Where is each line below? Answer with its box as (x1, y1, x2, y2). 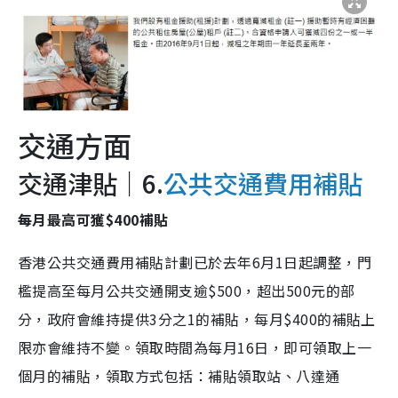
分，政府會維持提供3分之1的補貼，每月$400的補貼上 (18, 308, 376, 330)
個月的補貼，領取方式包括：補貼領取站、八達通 (18, 365, 340, 387)
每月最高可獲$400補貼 (18, 209, 169, 231)
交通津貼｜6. (18, 165, 163, 202)
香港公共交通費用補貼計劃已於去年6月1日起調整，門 (18, 251, 372, 274)
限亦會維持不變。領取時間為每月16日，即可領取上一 (18, 337, 371, 359)
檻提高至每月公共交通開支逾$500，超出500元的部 (18, 280, 355, 302)
